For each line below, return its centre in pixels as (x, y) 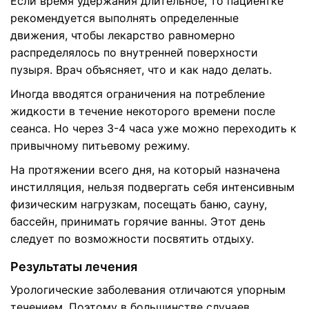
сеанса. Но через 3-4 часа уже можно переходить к (153, 128)
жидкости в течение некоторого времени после (143, 111)
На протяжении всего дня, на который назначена (145, 170)
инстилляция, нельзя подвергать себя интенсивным (152, 187)
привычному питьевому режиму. (100, 146)
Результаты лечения (74, 267)
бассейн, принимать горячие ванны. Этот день (138, 221)
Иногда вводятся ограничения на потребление (138, 94)
